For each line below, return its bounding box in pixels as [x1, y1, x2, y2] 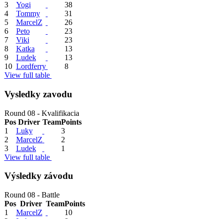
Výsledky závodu [4, 171, 73, 181]
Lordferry [16, 62, 46, 71]
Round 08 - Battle [4, 191, 60, 199]
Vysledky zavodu [4, 89, 72, 100]
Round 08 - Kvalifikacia [4, 109, 79, 117]
